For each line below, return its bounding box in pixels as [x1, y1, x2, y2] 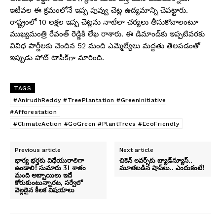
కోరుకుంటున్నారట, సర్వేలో [15, 178, 82, 187]
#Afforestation [10, 108, 57, 115]
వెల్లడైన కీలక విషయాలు [15, 185, 74, 194]
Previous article [15, 146, 61, 153]
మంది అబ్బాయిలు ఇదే [15, 170, 72, 180]
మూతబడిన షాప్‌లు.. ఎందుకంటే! [119, 163, 205, 172]
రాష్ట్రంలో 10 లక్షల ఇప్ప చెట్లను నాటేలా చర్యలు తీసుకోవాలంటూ [10, 17, 198, 27]
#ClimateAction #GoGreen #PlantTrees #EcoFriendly [13, 120, 179, 127]
